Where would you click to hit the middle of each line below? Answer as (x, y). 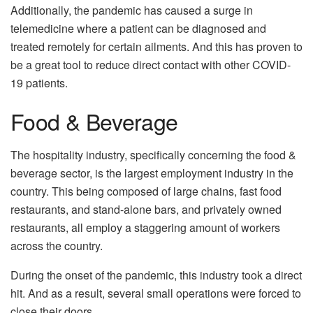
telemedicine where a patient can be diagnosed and (138, 28)
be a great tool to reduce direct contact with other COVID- (151, 64)
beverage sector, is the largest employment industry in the (152, 173)
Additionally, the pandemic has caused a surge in (132, 10)
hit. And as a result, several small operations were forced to (156, 293)
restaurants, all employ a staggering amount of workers (145, 228)
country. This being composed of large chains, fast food (146, 191)
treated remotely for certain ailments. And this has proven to (156, 46)
